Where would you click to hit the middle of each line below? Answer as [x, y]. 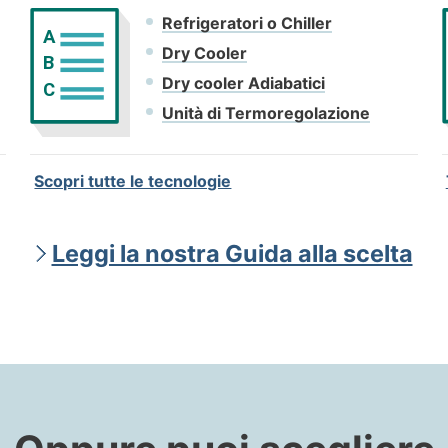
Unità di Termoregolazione [266, 113]
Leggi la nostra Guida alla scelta [232, 253]
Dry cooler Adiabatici [244, 83]
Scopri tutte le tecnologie [133, 180]
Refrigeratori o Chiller [247, 23]
